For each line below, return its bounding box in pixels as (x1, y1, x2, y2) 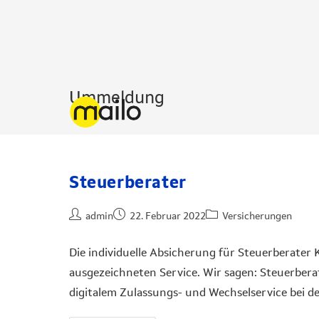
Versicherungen (222, 209, 292, 222)
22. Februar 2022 (130, 209, 206, 222)
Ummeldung (69, 87, 164, 108)
